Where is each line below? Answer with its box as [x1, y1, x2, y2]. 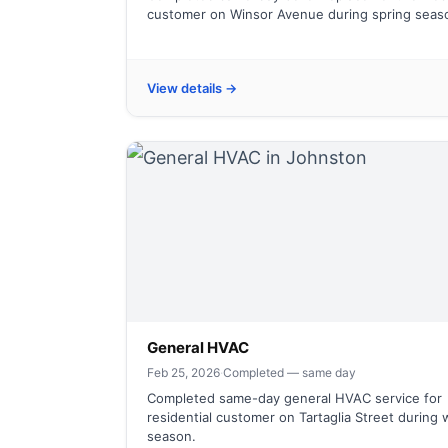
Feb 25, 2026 [147, 365, 220, 380]
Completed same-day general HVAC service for [147, 390, 442, 406]
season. [147, 428, 196, 444]
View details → [147, 80, 237, 96]
